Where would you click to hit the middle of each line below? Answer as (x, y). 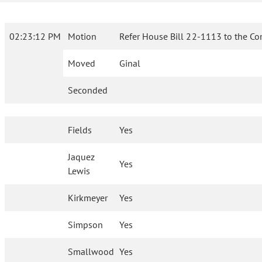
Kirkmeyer (88, 198)
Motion (82, 37)
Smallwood (91, 252)
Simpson (86, 225)
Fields (80, 130)
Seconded (88, 90)
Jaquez (82, 157)
